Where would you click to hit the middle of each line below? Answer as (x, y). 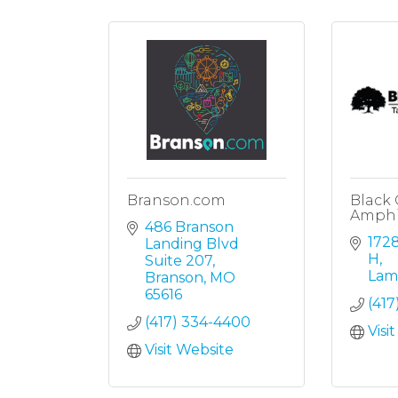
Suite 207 (179, 261)
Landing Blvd (192, 244)
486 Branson (189, 227)
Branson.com (176, 201)
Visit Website (189, 350)
